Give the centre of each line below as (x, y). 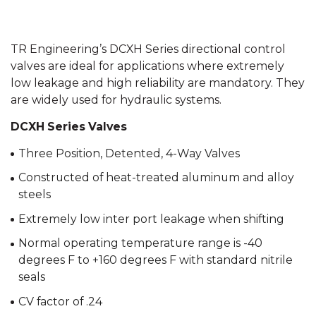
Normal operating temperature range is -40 (140, 243)
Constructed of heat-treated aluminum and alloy (156, 178)
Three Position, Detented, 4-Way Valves (129, 153)
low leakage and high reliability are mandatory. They (158, 83)
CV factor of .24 (60, 301)
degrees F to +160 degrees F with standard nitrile (155, 260)
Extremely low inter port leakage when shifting (151, 219)
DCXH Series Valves (69, 126)
